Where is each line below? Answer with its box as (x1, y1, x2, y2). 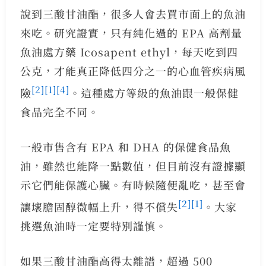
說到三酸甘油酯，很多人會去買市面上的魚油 (20, 5, 246, 21)
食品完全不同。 (20, 103, 99, 119)
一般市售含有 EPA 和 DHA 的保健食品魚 (20, 138, 231, 154)
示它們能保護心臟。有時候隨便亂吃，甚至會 (20, 176, 246, 192)
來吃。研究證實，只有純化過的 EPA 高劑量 (20, 24, 242, 40)
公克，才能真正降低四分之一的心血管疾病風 (20, 62, 246, 78)
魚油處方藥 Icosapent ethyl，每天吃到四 (20, 43, 238, 59)
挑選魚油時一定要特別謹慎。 (20, 217, 167, 233)
